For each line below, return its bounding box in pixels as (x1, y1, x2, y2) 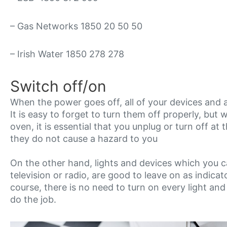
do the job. (10, 194, 56, 205)
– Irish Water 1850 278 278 (10, 49, 124, 60)
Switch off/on (10, 77, 106, 95)
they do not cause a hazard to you (10, 133, 158, 144)
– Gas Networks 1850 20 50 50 (10, 20, 142, 31)
